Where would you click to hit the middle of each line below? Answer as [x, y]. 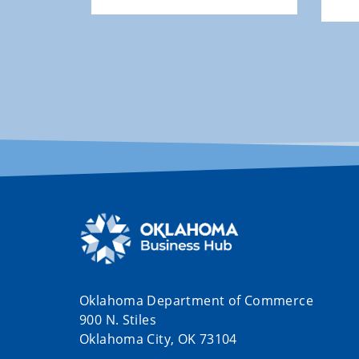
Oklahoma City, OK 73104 [158, 339]
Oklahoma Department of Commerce [196, 300]
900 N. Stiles [118, 319]
